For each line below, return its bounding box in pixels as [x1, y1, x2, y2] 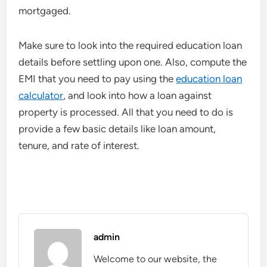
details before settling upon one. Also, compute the [18, 56, 247, 68]
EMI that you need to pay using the [18, 73, 176, 85]
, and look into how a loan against [63, 89, 212, 101]
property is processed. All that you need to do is [18, 106, 234, 118]
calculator [18, 89, 64, 101]
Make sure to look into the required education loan [18, 39, 243, 51]
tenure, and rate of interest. [18, 139, 140, 151]
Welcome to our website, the [94, 253, 218, 265]
